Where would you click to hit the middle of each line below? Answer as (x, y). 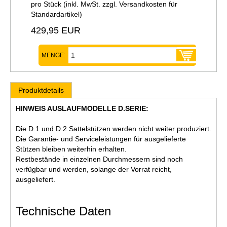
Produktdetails (41, 90)
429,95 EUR (56, 30)
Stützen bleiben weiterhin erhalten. (71, 149)
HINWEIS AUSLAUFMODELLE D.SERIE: (82, 108)
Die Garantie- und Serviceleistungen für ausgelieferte (101, 139)
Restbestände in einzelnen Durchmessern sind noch (99, 159)
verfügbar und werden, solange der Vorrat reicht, (94, 169)
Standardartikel (55, 14)
